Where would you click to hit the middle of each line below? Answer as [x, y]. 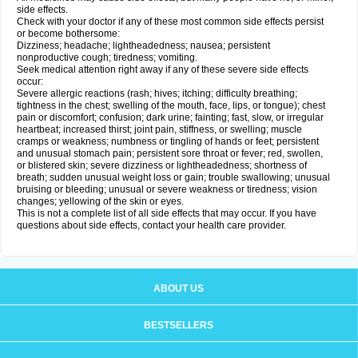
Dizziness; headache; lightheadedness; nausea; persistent [143, 46]
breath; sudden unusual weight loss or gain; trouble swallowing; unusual [173, 177]
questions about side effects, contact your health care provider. [151, 225]
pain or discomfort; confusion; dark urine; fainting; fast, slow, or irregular [170, 117]
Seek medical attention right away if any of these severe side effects [163, 70]
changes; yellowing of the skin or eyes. [100, 201]
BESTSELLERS [179, 325]
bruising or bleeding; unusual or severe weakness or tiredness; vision [167, 189]
